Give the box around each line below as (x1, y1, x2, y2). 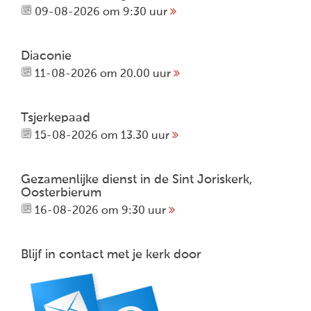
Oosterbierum (21, 186, 101, 199)
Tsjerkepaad (21, 111, 90, 124)
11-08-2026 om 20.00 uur (32, 67, 174, 80)
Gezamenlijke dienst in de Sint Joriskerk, (21, 173, 253, 186)
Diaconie (21, 49, 72, 62)
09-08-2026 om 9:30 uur (32, 6, 170, 18)
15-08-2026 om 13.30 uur (32, 129, 172, 142)
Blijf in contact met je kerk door (21, 248, 201, 261)
